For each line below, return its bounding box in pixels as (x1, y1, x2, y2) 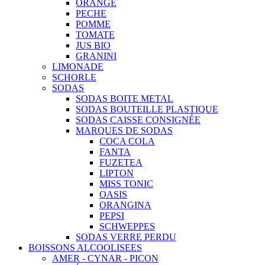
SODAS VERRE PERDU (76, 231, 176, 242)
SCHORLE (52, 72, 96, 82)
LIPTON (99, 167, 134, 178)
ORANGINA (99, 199, 151, 210)
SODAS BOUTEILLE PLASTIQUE (76, 104, 218, 114)
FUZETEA (99, 157, 143, 167)
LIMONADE (52, 61, 104, 72)
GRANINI (76, 50, 117, 61)
